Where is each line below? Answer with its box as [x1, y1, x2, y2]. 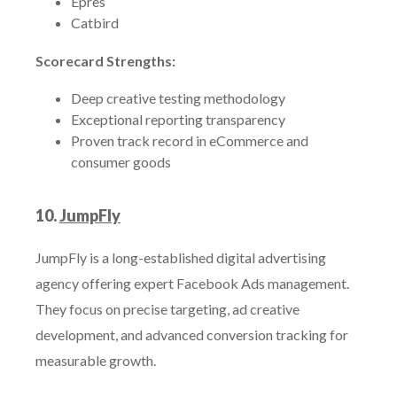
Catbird [71, 14, 119, 31]
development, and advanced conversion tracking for [35, 326, 348, 343]
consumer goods [71, 153, 171, 170]
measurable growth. [35, 352, 156, 369]
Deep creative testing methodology [71, 90, 285, 106]
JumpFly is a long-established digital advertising [35, 249, 326, 266]
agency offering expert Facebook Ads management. [35, 275, 349, 292]
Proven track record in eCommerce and [71, 132, 308, 149]
